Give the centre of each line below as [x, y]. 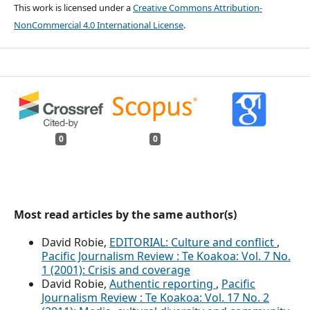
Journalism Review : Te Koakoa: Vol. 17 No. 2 [155, 297]
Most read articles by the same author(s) [125, 214]
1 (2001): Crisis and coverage [116, 270]
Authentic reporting [163, 283]
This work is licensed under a [73, 8]
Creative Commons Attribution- [198, 8]
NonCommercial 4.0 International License [99, 25]
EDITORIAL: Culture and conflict [193, 242]
